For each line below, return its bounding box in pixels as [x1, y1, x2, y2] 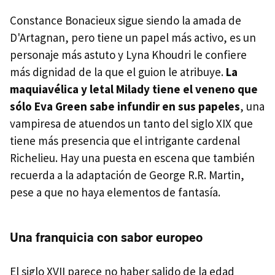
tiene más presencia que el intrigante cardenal [10, 133, 240, 149]
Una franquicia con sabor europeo [10, 230, 203, 246]
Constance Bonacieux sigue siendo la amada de [10, 13, 241, 28]
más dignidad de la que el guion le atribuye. [10, 64, 226, 80]
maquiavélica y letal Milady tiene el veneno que [10, 82, 258, 97]
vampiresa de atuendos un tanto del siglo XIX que [10, 116, 253, 131]
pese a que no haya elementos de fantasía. [10, 185, 220, 200]
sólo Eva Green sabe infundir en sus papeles [10, 99, 240, 114]
